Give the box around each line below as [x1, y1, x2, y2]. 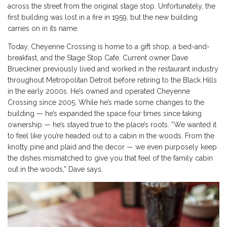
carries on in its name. [8, 24, 81, 33]
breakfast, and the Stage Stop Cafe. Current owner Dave [8, 54, 188, 62]
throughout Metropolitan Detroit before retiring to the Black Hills [8, 76, 217, 85]
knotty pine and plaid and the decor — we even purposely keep [8, 143, 217, 152]
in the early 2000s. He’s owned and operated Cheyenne [8, 87, 190, 96]
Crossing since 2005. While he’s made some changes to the [8, 98, 204, 107]
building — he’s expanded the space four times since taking [8, 109, 202, 118]
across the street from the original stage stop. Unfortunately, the [8, 2, 215, 11]
